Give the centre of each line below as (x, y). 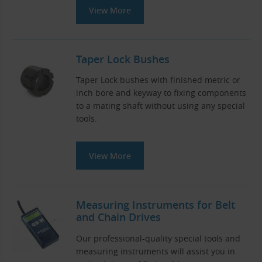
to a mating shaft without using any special (161, 106)
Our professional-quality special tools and (158, 238)
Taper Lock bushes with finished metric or (158, 80)
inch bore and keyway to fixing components (161, 93)
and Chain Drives (118, 217)
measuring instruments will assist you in (156, 251)
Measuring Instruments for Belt (156, 205)
